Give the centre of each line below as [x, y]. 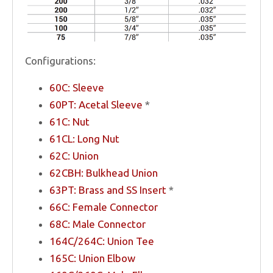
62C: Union [74, 155]
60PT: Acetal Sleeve [97, 104]
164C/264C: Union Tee [102, 241]
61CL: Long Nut [84, 138]
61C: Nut [69, 121]
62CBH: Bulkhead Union [104, 172]
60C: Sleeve [77, 87]
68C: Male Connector [97, 224]
